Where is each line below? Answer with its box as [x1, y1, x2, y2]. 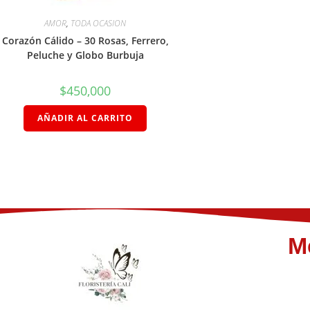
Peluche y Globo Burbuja [26, 48, 144, 62]
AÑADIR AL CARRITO [37, 111, 134, 124]
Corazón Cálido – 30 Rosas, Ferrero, [1, 33, 169, 47]
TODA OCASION [71, 17, 127, 29]
